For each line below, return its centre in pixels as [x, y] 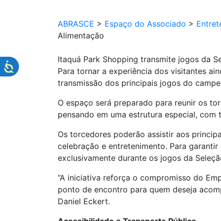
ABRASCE [76, 24]
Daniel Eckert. [84, 201]
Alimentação [81, 36]
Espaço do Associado [145, 24]
